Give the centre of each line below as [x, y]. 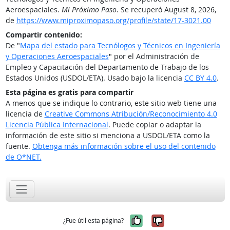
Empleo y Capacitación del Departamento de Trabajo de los [107, 67]
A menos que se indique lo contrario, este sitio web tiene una [111, 103]
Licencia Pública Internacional [57, 124]
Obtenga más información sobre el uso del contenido [124, 146]
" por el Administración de [154, 56]
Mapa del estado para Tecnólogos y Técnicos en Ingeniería [120, 45]
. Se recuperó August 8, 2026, [166, 9]
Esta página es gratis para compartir [69, 92]
